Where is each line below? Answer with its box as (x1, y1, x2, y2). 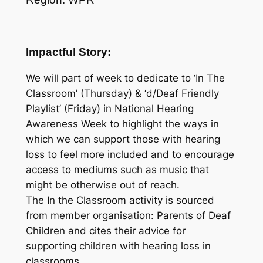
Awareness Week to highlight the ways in (25, 118, 219, 130)
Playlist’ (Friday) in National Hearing (25, 103, 194, 115)
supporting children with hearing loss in (25, 240, 211, 252)
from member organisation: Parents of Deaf (25, 210, 231, 222)
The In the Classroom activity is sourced (25, 194, 214, 207)
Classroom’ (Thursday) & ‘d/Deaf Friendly (25, 87, 219, 100)
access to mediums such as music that (25, 164, 209, 176)
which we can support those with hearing (25, 133, 220, 146)
